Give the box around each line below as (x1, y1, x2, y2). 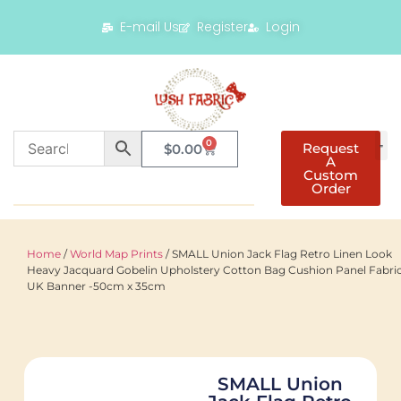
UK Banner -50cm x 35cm (27, 279, 166, 294)
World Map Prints (70, 247, 163, 261)
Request (303, 140, 360, 158)
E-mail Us (119, 18, 179, 37)
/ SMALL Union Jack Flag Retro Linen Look (163, 247, 392, 261)
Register (196, 18, 248, 37)
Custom (303, 166, 359, 184)
